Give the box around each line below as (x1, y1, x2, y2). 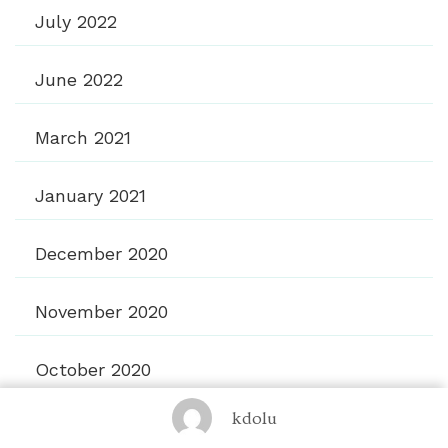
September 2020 (35, 416, 177, 438)
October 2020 (35, 358, 151, 380)
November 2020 (35, 300, 168, 322)
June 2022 (35, 68, 123, 90)
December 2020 (35, 242, 168, 264)
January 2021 (35, 184, 146, 206)
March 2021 (35, 126, 131, 148)
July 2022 (35, 10, 117, 32)
